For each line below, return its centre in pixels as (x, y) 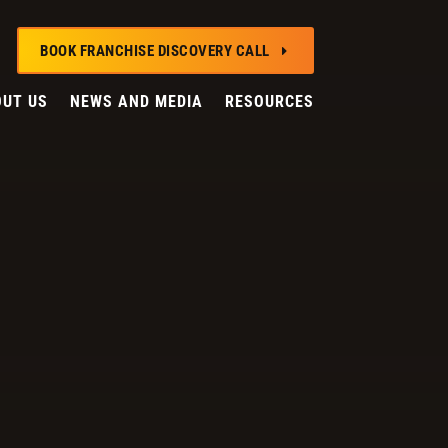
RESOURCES (269, 102)
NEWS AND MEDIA (136, 102)
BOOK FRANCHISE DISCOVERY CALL (154, 50)
